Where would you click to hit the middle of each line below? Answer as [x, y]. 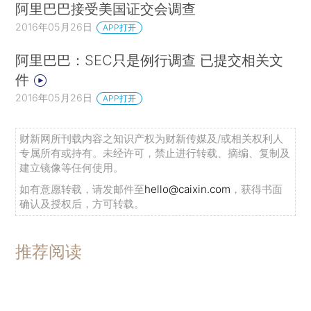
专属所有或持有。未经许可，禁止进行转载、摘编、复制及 [155, 153]
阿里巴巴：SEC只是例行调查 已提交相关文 [150, 60]
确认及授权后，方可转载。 [82, 203]
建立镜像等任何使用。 [72, 167]
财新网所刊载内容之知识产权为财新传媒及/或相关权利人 [152, 138]
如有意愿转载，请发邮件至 [82, 189]
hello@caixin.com [188, 189]
